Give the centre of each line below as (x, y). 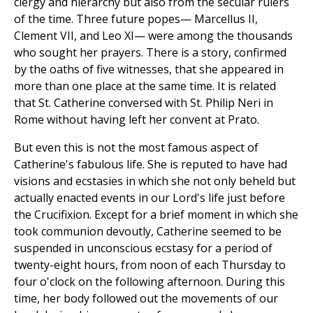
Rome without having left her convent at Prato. (137, 119)
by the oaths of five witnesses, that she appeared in (149, 69)
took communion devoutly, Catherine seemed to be (148, 231)
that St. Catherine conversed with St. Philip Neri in (144, 102)
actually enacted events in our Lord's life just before (150, 197)
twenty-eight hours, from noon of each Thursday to (150, 264)
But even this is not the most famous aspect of (136, 147)
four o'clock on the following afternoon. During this (150, 281)
